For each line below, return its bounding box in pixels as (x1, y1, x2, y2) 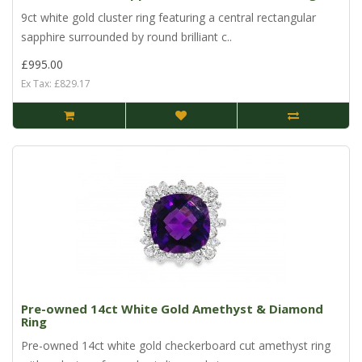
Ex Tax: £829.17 (21, 77, 90, 91)
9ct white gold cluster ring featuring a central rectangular (21, 10, 316, 26)
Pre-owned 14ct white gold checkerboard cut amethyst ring (21, 338, 330, 354)
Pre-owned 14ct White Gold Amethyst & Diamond (21, 301, 323, 318)
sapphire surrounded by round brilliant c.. (21, 29, 232, 45)
